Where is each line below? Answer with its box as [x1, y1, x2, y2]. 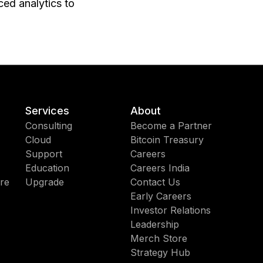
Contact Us [130, 176, 180, 188]
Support [25, 148, 63, 160]
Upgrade [25, 176, 65, 188]
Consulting [25, 120, 73, 131]
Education [25, 162, 70, 174]
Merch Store [130, 232, 187, 244]
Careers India [130, 162, 190, 174]
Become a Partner [130, 120, 212, 131]
